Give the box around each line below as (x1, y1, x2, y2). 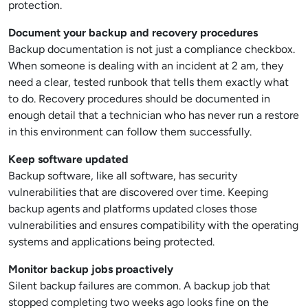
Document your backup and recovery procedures (8, 26, 258, 39)
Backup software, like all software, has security (8, 169, 237, 182)
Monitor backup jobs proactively (8, 263, 173, 276)
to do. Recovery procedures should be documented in (8, 92, 270, 105)
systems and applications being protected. (8, 235, 214, 248)
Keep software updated (8, 153, 129, 166)
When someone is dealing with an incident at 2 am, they (8, 59, 283, 72)
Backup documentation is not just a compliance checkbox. (8, 43, 295, 56)
